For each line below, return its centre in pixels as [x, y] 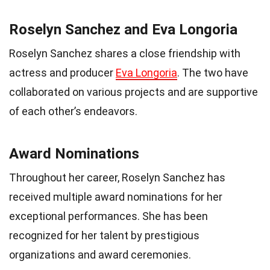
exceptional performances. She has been [108, 216]
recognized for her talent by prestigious [104, 236]
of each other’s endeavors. [73, 111]
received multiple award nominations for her [116, 197]
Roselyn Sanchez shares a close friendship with [125, 54]
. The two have [213, 73]
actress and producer [62, 73]
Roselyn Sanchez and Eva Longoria [123, 30]
